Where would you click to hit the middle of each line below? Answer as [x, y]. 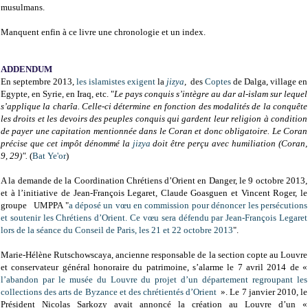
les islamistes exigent [117, 81]
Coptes [218, 81]
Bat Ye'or [49, 155]
